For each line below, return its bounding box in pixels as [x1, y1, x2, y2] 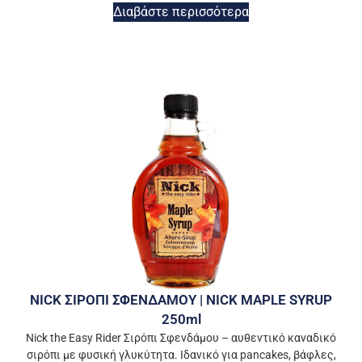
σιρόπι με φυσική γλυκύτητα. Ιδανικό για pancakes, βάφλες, [26, 338, 336, 351]
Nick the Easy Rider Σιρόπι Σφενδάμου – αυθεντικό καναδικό [26, 321, 336, 335]
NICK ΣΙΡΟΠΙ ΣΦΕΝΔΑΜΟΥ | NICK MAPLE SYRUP [30, 281, 332, 298]
